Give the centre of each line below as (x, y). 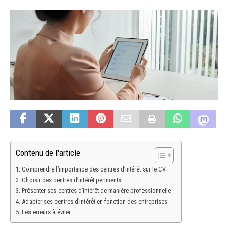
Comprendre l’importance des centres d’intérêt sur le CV (94, 169)
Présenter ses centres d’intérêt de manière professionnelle (96, 191)
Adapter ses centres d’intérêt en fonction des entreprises (94, 202)
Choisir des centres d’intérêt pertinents (71, 180)
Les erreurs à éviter (46, 212)
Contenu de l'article (48, 153)
